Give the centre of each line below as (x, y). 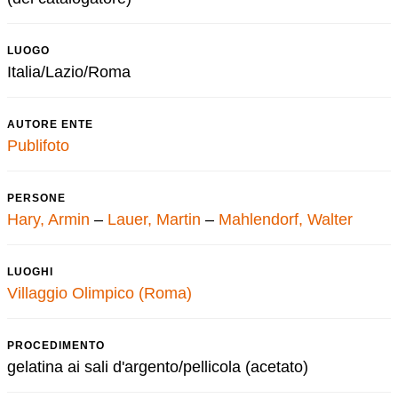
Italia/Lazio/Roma (69, 72)
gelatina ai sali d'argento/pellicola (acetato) (158, 367)
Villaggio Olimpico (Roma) (99, 293)
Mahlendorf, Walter (286, 219)
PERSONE (36, 198)
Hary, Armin (48, 219)
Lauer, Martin (154, 219)
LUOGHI (30, 272)
